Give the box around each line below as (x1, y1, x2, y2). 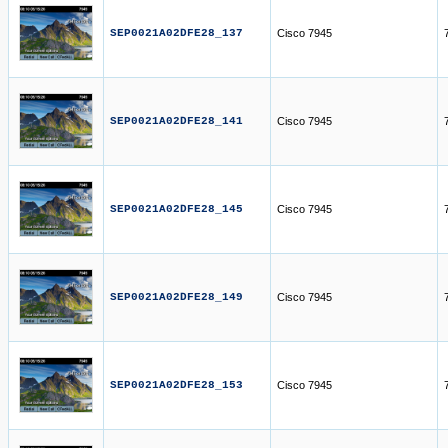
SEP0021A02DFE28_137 (110, 27, 243, 39)
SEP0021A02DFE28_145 (110, 203, 243, 215)
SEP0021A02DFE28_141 (110, 115, 243, 127)
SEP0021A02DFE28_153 (110, 379, 243, 391)
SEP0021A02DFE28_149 (110, 291, 243, 303)
